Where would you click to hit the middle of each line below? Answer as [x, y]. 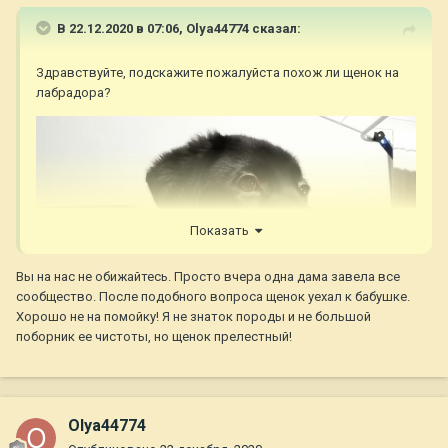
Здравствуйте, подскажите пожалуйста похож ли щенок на [217, 73]
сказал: [275, 29]
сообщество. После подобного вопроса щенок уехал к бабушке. [213, 296]
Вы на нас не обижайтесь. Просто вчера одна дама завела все [208, 276]
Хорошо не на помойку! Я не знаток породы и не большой [193, 316]
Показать [222, 230]
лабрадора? [75, 93]
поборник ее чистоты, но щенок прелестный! [154, 336]
